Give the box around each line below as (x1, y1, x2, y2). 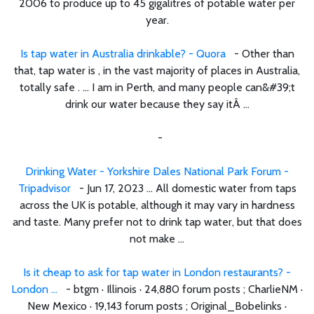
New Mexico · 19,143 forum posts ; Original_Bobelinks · (27, 299, 287, 313)
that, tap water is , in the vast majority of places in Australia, (14, 63, 300, 77)
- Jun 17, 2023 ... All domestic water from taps (70, 181, 296, 195)
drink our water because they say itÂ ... (64, 97, 250, 111)
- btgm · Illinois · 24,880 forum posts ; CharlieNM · (57, 282, 303, 296)
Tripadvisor (18, 181, 71, 195)
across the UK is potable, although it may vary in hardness (19, 198, 295, 212)
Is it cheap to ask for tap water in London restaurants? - (23, 265, 291, 279)
